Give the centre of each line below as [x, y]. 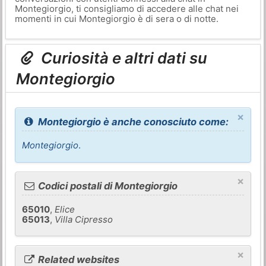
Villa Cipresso [84, 219]
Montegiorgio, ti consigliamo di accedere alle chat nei [126, 9]
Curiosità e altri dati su [123, 58]
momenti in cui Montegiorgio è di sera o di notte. [116, 19]
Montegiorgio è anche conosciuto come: [132, 122]
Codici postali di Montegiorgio [107, 186]
